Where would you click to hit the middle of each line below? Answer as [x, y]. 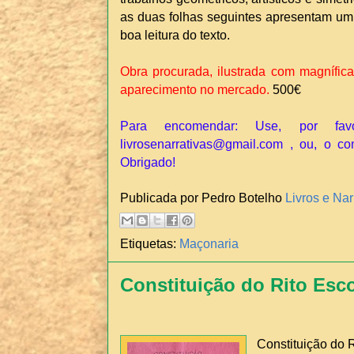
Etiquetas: [150, 244]
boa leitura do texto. [177, 35]
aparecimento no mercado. [195, 90]
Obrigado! [148, 162]
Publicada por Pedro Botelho [203, 197]
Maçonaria [209, 244]
